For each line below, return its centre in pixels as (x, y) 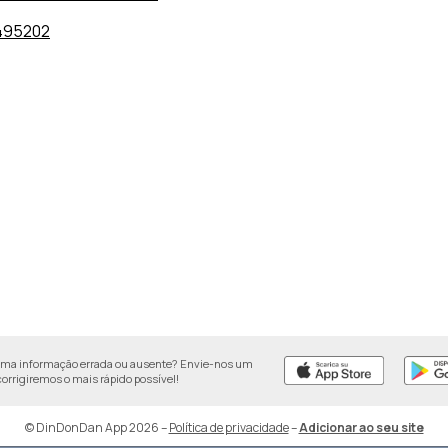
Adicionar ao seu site (361, 427)
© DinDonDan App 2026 (91, 427)
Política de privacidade (228, 427)
